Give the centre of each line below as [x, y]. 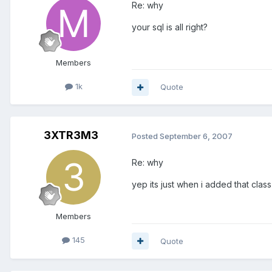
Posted [146, 136]
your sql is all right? [170, 27]
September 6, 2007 [196, 136]
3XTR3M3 [71, 135]
